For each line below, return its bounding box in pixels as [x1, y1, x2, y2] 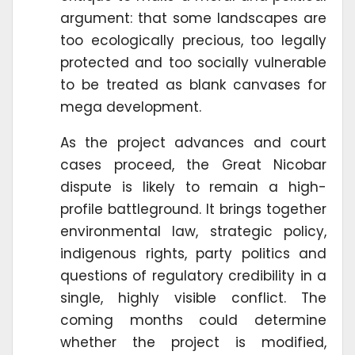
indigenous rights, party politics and [60, 243, 326, 263]
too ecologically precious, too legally [60, 30, 326, 50]
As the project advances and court [60, 132, 326, 152]
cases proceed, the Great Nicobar [60, 155, 326, 174]
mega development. [60, 97, 201, 116]
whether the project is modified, [60, 332, 326, 352]
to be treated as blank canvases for [60, 74, 326, 94]
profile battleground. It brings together [60, 199, 326, 219]
